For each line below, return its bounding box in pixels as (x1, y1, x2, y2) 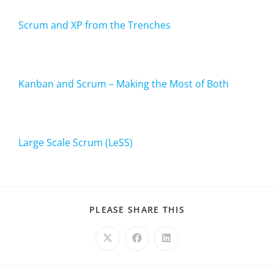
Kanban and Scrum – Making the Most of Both (18, 76, 229, 91)
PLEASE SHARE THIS (89, 203, 185, 215)
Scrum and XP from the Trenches (18, 18, 171, 32)
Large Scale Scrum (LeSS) (18, 135, 133, 149)
